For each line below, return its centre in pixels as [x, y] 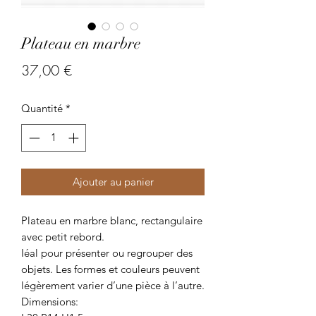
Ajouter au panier [113, 181]
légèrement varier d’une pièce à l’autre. [113, 285]
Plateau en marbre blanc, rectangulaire [112, 220]
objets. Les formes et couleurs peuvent [110, 269]
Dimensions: [50, 301]
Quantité [42, 108]
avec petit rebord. [63, 236]
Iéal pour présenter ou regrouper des [107, 253]
